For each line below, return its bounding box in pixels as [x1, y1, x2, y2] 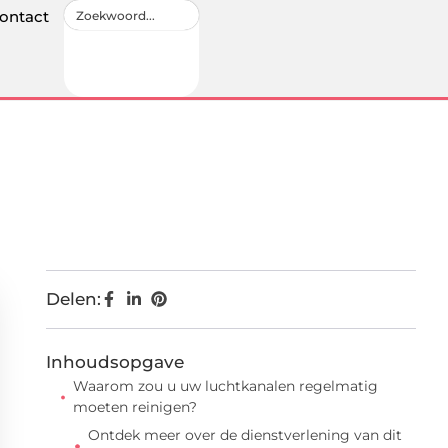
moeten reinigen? [72, 398, 197, 416]
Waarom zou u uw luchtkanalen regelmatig [72, 377, 378, 395]
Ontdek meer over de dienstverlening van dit [87, 426, 402, 444]
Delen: [46, 289, 101, 309]
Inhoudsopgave [46, 352, 184, 372]
